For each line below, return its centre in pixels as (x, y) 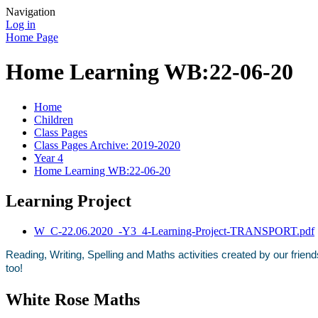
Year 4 (49, 158)
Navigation (31, 12)
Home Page (32, 37)
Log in (21, 24)
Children (54, 119)
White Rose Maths (73, 299)
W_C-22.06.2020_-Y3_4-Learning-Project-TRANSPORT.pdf (174, 231)
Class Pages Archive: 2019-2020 (107, 145)
